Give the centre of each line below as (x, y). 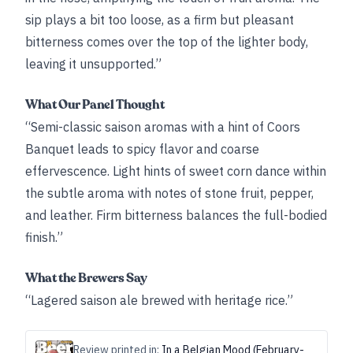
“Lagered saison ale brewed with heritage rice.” (159, 300)
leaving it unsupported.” (93, 64)
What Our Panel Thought (95, 105)
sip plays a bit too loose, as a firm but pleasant (160, 20)
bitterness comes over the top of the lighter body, (167, 42)
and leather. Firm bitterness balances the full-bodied (176, 215)
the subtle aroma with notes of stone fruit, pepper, (169, 193)
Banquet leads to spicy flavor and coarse (142, 149)
